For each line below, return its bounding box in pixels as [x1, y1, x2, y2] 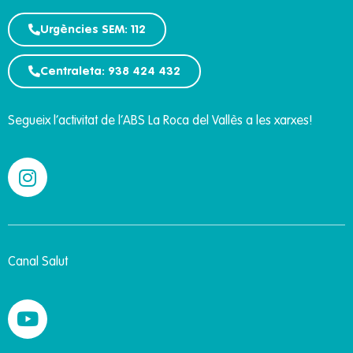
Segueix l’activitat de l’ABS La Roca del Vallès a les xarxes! [8, 115, 313, 128]
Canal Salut [8, 256, 68, 269]
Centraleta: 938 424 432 [40, 65, 180, 78]
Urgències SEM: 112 [40, 24, 146, 36]
